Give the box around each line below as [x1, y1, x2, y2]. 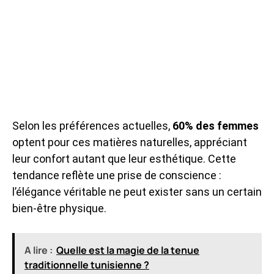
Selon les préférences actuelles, [12, 119, 172, 132]
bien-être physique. [12, 201, 106, 215]
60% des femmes [172, 119, 259, 132]
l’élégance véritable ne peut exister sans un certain [12, 185, 262, 198]
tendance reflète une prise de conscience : [12, 168, 221, 182]
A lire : [24, 243, 53, 257]
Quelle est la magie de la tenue [56, 243, 199, 257]
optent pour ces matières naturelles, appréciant [12, 135, 247, 149]
